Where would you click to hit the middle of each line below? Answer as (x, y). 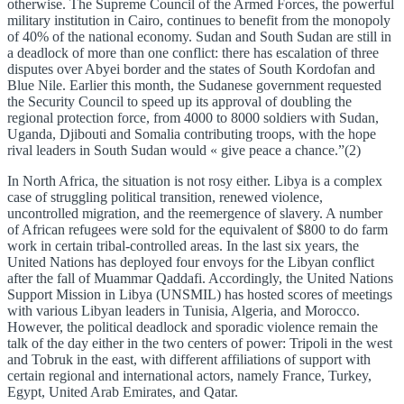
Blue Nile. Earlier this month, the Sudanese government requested (194, 86)
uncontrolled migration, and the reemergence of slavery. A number (195, 214)
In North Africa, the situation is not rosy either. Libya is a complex (195, 181)
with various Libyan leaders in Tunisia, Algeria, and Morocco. (184, 311)
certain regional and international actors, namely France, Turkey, (189, 376)
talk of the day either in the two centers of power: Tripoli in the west (200, 344)
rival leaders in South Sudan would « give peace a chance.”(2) (184, 151)
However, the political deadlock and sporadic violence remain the (193, 327)
